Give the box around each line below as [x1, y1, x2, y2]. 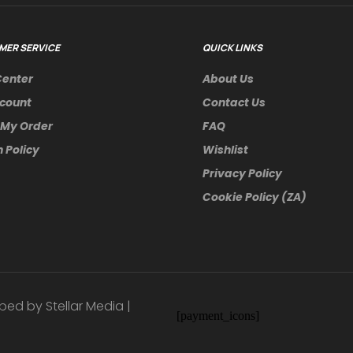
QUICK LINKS [202, 40, 262, 54]
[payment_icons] [176, 308, 259, 322]
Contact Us [202, 94, 266, 110]
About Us [202, 70, 254, 87]
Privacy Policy [202, 165, 282, 181]
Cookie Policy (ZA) [202, 188, 307, 205]
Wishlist [202, 141, 248, 158]
